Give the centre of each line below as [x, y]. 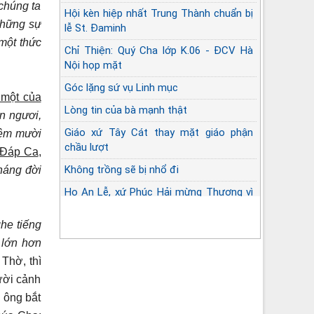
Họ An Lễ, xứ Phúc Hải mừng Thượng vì [158, 192]
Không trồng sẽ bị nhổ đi [121, 169]
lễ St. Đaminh [95, 28]
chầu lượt [86, 147]
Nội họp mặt [93, 65]
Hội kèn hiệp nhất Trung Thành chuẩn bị [158, 13]
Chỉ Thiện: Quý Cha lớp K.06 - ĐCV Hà [158, 50]
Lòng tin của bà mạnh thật [125, 110]
